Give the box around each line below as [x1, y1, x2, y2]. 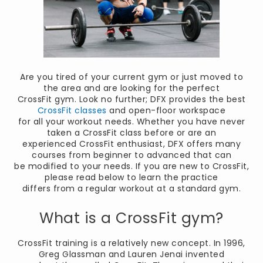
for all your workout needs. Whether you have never [18, 116, 245, 128]
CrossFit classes [37, 104, 107, 117]
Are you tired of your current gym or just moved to [20, 71, 243, 83]
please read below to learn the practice [45, 171, 218, 184]
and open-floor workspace [106, 104, 226, 117]
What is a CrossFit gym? [39, 207, 224, 228]
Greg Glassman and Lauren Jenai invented [38, 248, 225, 261]
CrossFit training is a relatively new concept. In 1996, [18, 237, 245, 249]
